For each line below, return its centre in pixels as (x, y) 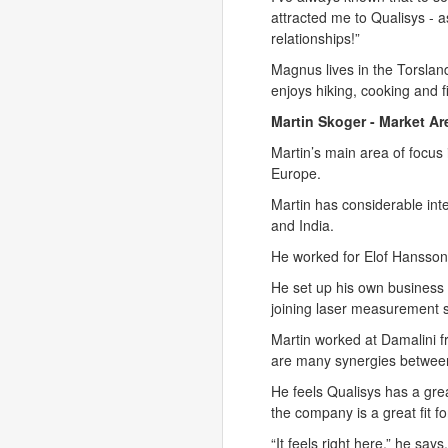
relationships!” (315, 38)
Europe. (296, 173)
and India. (302, 225)
